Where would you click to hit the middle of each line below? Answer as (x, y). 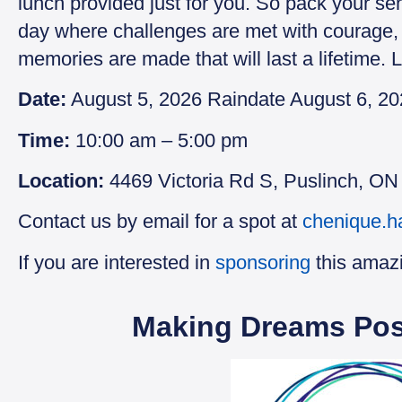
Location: (64, 180)
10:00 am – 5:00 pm (159, 140)
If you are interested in (117, 262)
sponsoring (263, 262)
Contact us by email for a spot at (160, 222)
